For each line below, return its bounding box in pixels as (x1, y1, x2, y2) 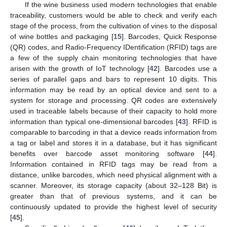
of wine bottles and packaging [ (10, 32, 113, 41)
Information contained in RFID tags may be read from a (10, 160, 217, 169)
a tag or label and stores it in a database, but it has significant (10, 139, 217, 147)
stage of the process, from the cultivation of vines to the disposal (10, 22, 217, 30)
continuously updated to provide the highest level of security (10, 203, 217, 211)
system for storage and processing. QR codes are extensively (10, 96, 217, 105)
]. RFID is (186, 118, 217, 126)
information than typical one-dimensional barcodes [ (10, 118, 178, 126)
